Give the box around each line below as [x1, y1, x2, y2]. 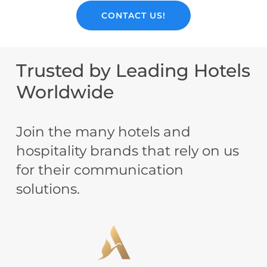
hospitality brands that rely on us [16, 142, 240, 159]
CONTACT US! [101, 10, 166, 21]
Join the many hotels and [16, 123, 191, 140]
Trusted [16, 60, 85, 82]
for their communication [16, 162, 184, 178]
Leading [116, 60, 190, 82]
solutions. [16, 181, 80, 197]
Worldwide [16, 81, 114, 103]
